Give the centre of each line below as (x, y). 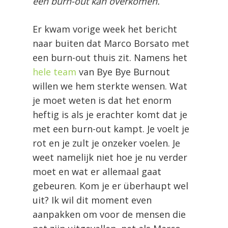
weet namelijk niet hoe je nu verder (110, 157)
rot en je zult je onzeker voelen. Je (106, 143)
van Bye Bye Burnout (124, 72)
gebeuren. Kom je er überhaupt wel (110, 186)
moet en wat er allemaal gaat (97, 171)
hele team (54, 72)
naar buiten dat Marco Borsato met (111, 43)
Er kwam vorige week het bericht (105, 29)
